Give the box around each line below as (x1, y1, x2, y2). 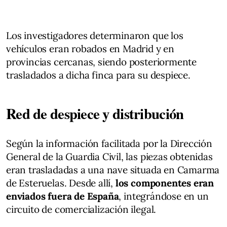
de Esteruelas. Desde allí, (6, 176, 116, 189)
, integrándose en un (119, 190, 209, 202)
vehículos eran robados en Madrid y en (6, 42, 174, 55)
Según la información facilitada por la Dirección (6, 137, 212, 149)
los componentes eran (115, 176, 214, 189)
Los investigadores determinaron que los (6, 29, 183, 42)
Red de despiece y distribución (6, 102, 184, 124)
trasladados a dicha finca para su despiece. (6, 68, 191, 81)
